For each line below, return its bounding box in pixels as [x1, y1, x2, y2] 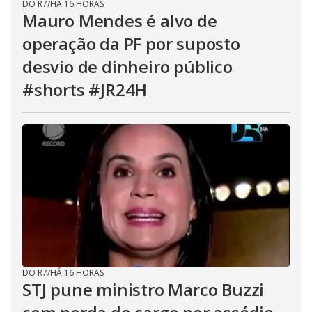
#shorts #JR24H [22, 78, 148, 101]
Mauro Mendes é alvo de [22, 9, 217, 32]
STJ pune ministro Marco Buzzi [22, 278, 265, 301]
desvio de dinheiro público [22, 55, 233, 78]
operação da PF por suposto [22, 32, 240, 55]
